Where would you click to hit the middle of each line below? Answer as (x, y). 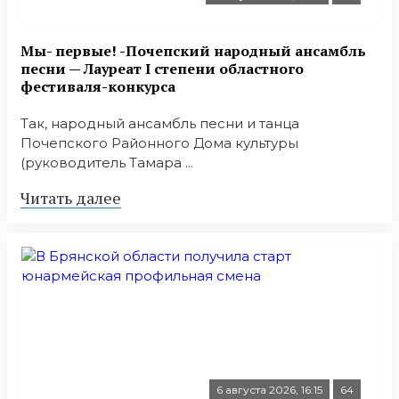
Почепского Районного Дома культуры (159, 142)
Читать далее (71, 197)
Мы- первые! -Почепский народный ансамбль (193, 50)
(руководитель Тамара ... (107, 162)
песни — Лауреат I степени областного (162, 68)
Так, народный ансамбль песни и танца (160, 123)
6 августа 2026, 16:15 (269, 389)
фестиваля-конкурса (98, 86)
